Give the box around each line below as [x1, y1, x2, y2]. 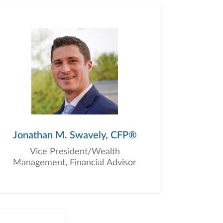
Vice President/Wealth [29, 147, 120, 156]
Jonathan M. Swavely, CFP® [12, 130, 137, 140]
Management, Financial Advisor [13, 158, 136, 167]
